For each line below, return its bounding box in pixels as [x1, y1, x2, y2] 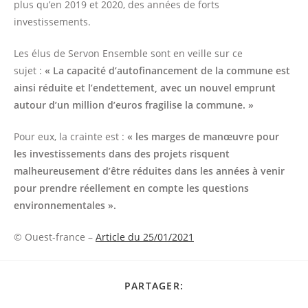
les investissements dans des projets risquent [14, 147, 230, 161]
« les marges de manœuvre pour [127, 130, 279, 144]
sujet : [14, 64, 45, 78]
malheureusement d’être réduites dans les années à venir [14, 164, 285, 178]
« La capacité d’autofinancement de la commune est [45, 64, 290, 78]
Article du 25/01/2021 [96, 230, 194, 244]
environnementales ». [14, 199, 116, 212]
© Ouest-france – [14, 230, 96, 244]
